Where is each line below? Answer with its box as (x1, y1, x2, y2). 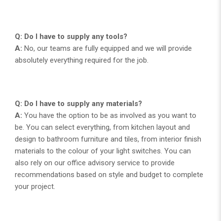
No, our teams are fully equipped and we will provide (22, 43, 192, 53)
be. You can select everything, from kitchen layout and (15, 122, 190, 132)
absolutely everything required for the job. (15, 55, 148, 65)
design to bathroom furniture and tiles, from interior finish (15, 134, 201, 144)
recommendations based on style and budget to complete (15, 170, 203, 179)
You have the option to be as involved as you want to (22, 110, 196, 120)
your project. (15, 182, 55, 191)
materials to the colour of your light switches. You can (15, 146, 191, 155)
